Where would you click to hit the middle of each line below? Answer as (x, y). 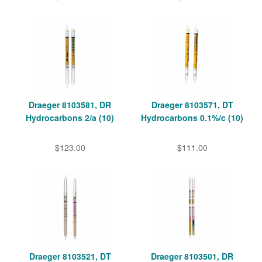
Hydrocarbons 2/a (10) (70, 118)
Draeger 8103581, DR (70, 105)
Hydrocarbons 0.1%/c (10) (192, 118)
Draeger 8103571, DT (192, 105)
